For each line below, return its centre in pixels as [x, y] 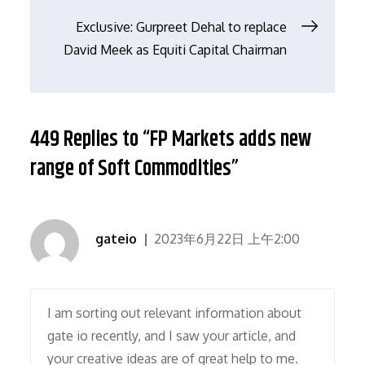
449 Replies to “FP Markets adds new [171, 140]
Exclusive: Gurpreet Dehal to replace [181, 27]
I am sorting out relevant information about [175, 313]
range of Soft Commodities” [135, 169]
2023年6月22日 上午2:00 [227, 239]
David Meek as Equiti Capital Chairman [175, 50]
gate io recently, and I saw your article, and [172, 336]
